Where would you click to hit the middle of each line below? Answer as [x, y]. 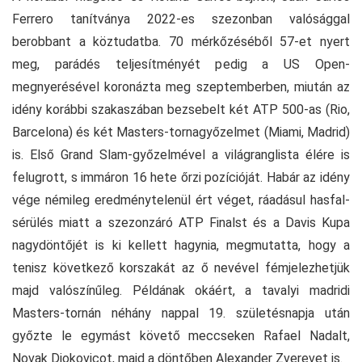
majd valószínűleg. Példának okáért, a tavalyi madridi [181, 291]
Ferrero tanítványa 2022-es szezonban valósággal [181, 19]
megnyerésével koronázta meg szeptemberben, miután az [181, 87]
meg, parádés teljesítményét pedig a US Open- [181, 65]
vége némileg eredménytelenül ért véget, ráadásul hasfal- [181, 200]
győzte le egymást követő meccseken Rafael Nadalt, [181, 336]
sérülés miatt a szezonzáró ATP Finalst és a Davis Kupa [181, 223]
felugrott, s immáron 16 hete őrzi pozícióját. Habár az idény [181, 178]
